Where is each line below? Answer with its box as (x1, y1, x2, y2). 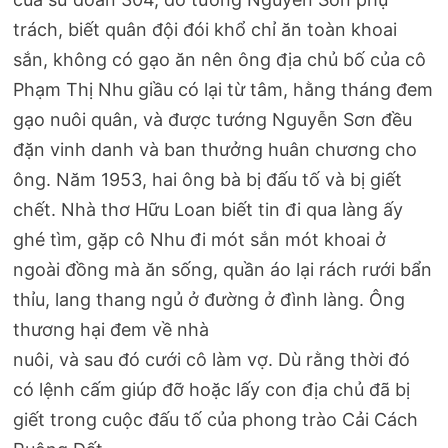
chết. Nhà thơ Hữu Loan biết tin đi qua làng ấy (13, 198, 404, 220)
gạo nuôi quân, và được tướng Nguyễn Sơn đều (13, 108, 413, 130)
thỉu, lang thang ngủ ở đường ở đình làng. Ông (13, 288, 406, 310)
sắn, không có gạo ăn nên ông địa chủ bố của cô (13, 48, 427, 70)
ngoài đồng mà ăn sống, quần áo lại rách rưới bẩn (13, 258, 433, 280)
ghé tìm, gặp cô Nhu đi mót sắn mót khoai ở (13, 228, 387, 250)
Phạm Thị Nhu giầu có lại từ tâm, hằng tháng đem (13, 78, 434, 100)
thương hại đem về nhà (13, 318, 210, 340)
